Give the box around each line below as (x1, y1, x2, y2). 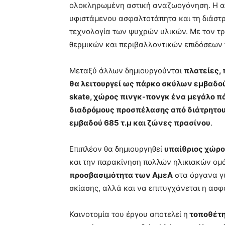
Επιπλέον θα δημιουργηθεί (69, 144, 164, 154)
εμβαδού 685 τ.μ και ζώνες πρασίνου (69, 118, 210, 128)
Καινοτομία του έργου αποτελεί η (69, 209, 188, 219)
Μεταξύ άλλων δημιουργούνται (69, 66, 184, 76)
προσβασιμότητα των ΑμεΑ (69, 170, 173, 180)
